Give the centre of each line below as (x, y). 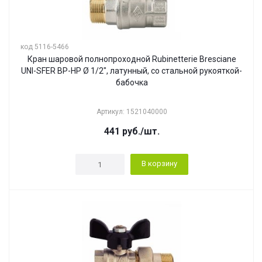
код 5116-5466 (45, 47)
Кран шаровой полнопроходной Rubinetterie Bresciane (132, 59)
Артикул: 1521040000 (132, 112)
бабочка (132, 82)
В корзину (159, 163)
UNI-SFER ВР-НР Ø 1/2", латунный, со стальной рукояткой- (132, 71)
